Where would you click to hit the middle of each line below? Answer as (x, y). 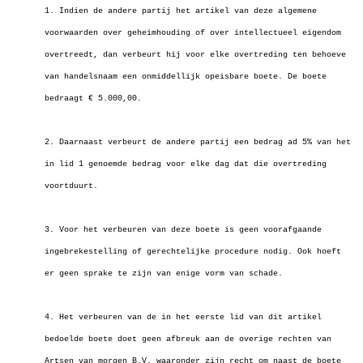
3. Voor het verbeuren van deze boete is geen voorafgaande (183, 230)
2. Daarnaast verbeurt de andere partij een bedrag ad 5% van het (198, 142)
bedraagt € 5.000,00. (93, 98)
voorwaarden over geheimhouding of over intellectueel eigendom (193, 33)
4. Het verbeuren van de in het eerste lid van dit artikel (183, 317)
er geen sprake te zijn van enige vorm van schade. (164, 273)
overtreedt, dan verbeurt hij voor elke (139, 55)
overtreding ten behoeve (290, 55)
